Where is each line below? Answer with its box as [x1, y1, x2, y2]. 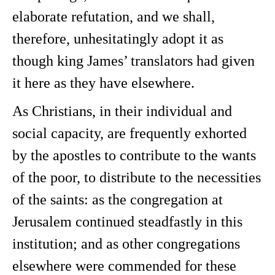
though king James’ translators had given [12, 53, 255, 69]
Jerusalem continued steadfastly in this [12, 214, 242, 230]
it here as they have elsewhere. [12, 75, 195, 91]
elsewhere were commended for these [12, 258, 236, 274]
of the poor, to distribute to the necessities [12, 169, 261, 185]
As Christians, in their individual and [12, 103, 232, 119]
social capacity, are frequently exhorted [12, 125, 247, 141]
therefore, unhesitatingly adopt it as [12, 31, 223, 47]
